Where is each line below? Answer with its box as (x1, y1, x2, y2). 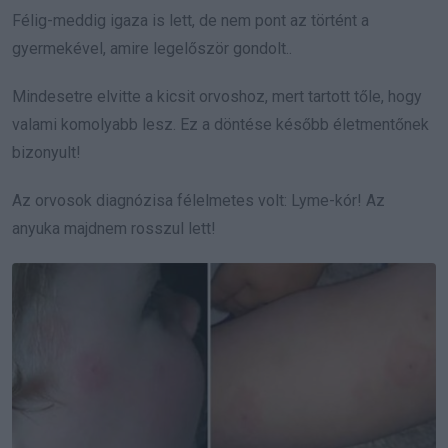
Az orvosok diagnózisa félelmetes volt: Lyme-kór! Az (12, 191, 385, 211)
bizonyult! (12, 143, 81, 163)
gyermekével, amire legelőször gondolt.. (12, 39, 292, 59)
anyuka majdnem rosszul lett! (12, 219, 216, 239)
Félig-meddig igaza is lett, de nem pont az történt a (12, 11, 369, 31)
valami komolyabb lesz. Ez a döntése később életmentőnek (12, 115, 429, 135)
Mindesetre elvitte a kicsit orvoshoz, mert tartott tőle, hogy (12, 87, 422, 107)
